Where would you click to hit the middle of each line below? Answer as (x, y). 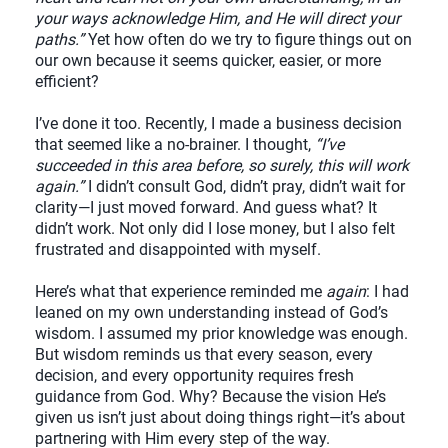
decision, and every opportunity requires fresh (194, 376)
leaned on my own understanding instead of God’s (211, 313)
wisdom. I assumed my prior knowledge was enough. (221, 334)
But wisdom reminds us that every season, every (204, 355)
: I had (387, 292)
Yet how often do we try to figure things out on (250, 40)
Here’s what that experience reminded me (180, 292)
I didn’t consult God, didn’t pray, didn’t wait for (244, 187)
